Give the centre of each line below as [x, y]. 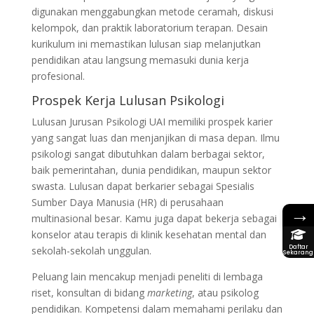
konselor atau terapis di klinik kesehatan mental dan [149, 234]
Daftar [298, 247]
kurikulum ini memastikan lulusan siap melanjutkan [146, 43]
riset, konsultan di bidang [89, 292]
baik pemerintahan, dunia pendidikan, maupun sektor [151, 170]
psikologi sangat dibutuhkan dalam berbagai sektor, [148, 153]
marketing [169, 292]
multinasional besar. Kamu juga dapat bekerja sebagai [154, 218]
